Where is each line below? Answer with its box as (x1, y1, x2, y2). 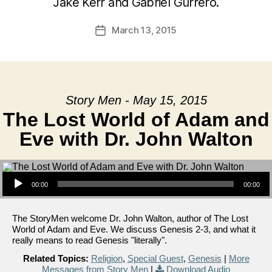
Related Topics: (22, 253, 89, 263)
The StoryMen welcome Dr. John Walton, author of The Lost (12, 213, 248, 223)
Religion (90, 253, 123, 263)
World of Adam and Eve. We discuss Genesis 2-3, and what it (12, 224, 256, 234)
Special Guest (127, 253, 183, 263)
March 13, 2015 (111, 24, 177, 36)
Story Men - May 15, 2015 (65, 93, 207, 107)
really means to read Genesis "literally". (12, 235, 167, 245)
